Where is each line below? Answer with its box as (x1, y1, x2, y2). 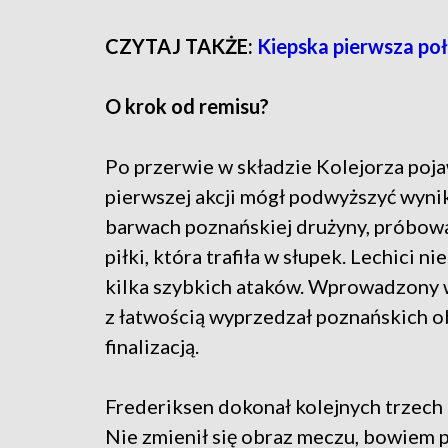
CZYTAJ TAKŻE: (105, 34, 257, 59)
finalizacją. (105, 334, 199, 359)
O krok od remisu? (105, 94, 269, 119)
